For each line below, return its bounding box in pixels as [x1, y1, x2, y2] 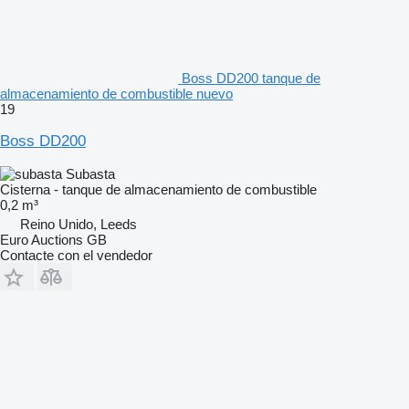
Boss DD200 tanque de [182, 69, 320, 86]
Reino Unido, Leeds [20, 215, 137, 232]
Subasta [66, 165, 115, 182]
